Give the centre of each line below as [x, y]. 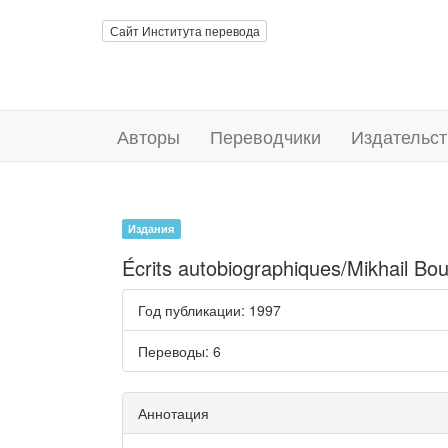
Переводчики [265, 136]
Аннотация [173, 413]
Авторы [148, 136]
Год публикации [189, 310]
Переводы [171, 351]
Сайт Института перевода [184, 30]
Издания [151, 228]
